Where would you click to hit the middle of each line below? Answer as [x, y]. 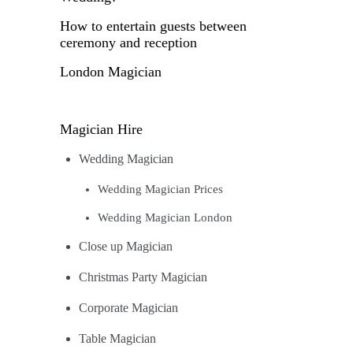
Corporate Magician [128, 308]
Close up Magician [126, 247]
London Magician [111, 72]
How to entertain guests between [153, 26]
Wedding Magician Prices [160, 190]
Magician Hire [101, 130]
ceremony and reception [128, 43]
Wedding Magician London [165, 218]
